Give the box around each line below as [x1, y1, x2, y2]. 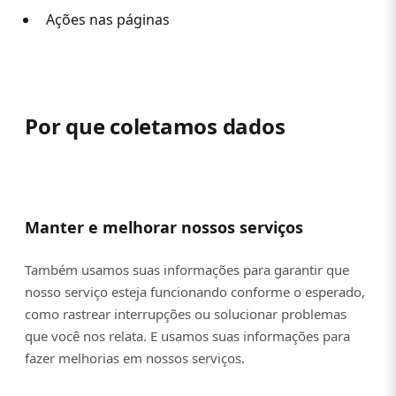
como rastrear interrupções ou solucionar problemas [25, 304, 346, 323]
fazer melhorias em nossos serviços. [25, 348, 245, 367]
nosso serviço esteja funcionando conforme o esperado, [25, 282, 365, 301]
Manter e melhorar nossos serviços [25, 216, 303, 238]
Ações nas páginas [46, 10, 170, 30]
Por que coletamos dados [25, 111, 286, 141]
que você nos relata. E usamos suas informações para [25, 326, 350, 345]
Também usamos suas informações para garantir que [25, 260, 349, 278]
